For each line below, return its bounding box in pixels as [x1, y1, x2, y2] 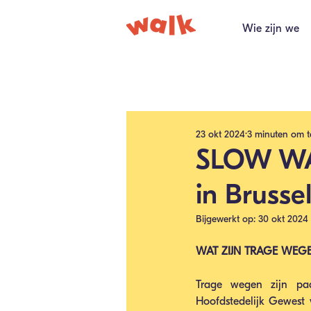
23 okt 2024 [196, 128, 245, 140]
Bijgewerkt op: [196, 213, 258, 225]
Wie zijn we [242, 22, 299, 35]
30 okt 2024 [258, 213, 308, 225]
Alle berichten [126, 77, 193, 90]
